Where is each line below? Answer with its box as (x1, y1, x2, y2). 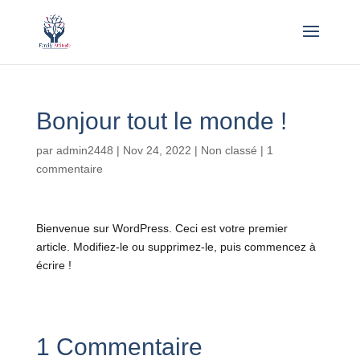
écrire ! (35, 259, 72, 272)
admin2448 (55, 144, 113, 157)
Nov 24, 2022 (122, 144, 191, 157)
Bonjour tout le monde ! (35, 108, 287, 134)
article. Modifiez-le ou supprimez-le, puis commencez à (35, 240, 316, 253)
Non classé (200, 144, 257, 157)
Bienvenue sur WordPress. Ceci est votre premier (35, 222, 288, 235)
